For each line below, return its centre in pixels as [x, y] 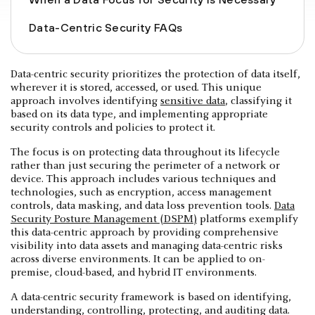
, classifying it [258, 101]
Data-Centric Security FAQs [106, 27]
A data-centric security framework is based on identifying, [151, 297]
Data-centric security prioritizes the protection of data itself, [155, 75]
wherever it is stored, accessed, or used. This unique [136, 88]
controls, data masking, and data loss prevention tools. [142, 206]
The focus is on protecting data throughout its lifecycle [145, 153]
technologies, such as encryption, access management [141, 193]
